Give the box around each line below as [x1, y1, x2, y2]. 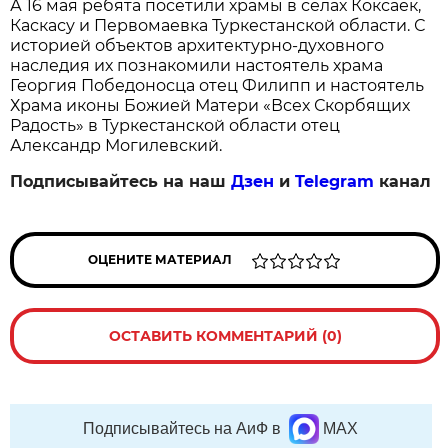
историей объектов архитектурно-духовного [10, 36, 385, 56]
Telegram [295, 172, 375, 192]
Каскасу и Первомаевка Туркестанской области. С [10, 16, 426, 36]
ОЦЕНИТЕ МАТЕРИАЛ [88, 252, 233, 268]
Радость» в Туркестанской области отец [10, 116, 341, 136]
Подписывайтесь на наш [10, 172, 232, 192]
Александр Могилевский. [10, 136, 227, 156]
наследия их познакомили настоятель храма [10, 56, 384, 76]
